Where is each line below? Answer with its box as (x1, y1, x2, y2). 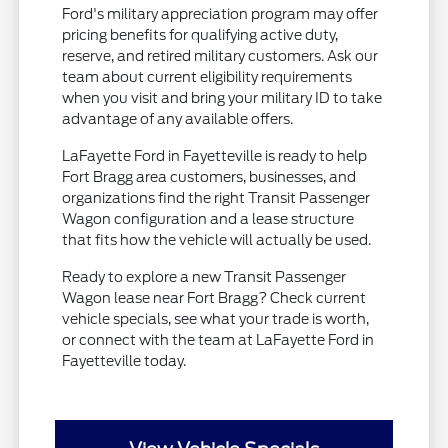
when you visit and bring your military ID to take (62, 90, 383, 107)
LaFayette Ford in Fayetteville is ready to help (62, 148, 368, 165)
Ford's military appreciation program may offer (62, 6, 379, 23)
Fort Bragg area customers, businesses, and (62, 169, 357, 186)
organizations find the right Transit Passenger (62, 190, 371, 207)
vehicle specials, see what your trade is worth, (62, 311, 370, 328)
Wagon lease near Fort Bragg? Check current (62, 290, 367, 307)
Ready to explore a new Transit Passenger (62, 269, 347, 286)
